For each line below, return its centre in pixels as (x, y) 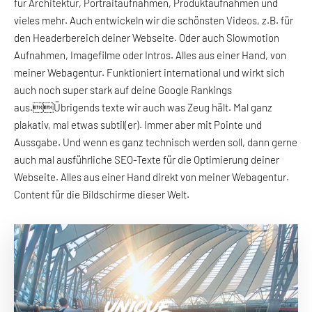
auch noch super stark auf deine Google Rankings (123, 89)
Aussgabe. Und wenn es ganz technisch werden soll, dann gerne (156, 142)
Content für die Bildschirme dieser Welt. (102, 194)
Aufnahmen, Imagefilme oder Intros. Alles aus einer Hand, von (150, 55)
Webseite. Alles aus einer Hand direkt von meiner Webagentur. (151, 177)
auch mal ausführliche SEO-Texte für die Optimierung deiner (147, 159)
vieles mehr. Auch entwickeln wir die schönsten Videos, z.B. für (154, 20)
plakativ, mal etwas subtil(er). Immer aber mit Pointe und (138, 124)
